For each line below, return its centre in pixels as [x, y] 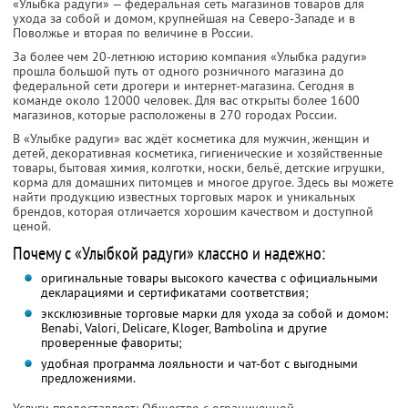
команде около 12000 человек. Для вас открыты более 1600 [186, 101]
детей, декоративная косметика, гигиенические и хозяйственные [198, 153]
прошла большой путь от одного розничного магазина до [178, 71]
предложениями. [88, 378]
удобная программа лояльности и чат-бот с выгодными [199, 364]
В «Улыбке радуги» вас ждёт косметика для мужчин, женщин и [191, 139]
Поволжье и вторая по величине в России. [133, 33]
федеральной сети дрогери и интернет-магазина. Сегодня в [184, 86]
